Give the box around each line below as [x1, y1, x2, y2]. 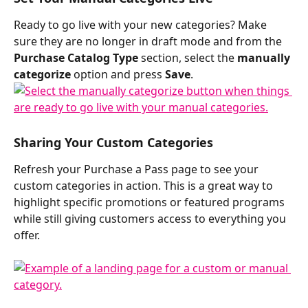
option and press [71, 66, 165, 82]
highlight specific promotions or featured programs [14, 194, 287, 210]
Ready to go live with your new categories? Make [14, 16, 269, 32]
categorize [14, 66, 71, 82]
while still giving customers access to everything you [14, 210, 289, 226]
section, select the [138, 49, 237, 65]
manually [237, 49, 293, 65]
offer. [14, 227, 40, 243]
